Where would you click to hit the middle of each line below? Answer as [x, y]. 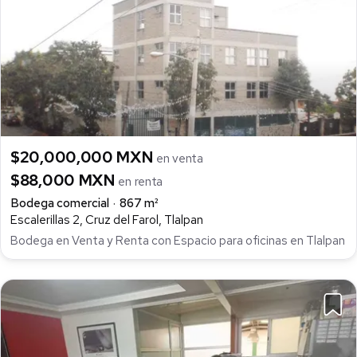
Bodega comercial [60, 203]
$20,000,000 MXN [84, 157]
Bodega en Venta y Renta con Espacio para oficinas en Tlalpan [178, 240]
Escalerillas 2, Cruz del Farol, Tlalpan [107, 220]
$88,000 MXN [65, 180]
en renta [141, 181]
